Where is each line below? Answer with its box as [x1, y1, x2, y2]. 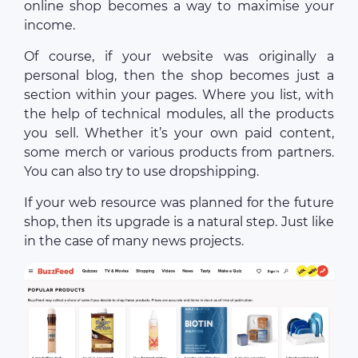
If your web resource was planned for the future [24, 195, 334, 211]
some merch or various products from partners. [24, 145, 334, 161]
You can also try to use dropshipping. [24, 164, 259, 180]
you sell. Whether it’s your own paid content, [24, 125, 334, 141]
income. [24, 18, 75, 34]
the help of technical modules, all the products [24, 106, 334, 122]
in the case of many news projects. [24, 233, 244, 249]
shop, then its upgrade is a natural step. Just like [24, 214, 334, 230]
